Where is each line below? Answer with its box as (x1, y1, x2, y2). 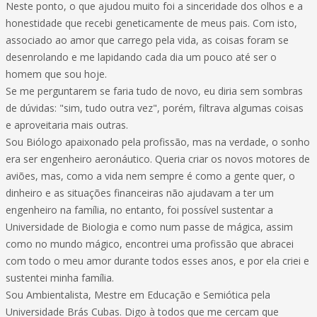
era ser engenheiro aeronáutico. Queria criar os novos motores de (6, 152, 310, 166)
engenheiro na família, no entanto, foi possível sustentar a (6, 203, 273, 217)
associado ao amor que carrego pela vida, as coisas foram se (6, 33, 289, 47)
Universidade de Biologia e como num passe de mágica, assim (6, 220, 293, 234)
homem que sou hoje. (6, 67, 107, 81)
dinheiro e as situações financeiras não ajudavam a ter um (6, 186, 274, 200)
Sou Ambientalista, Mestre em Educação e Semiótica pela (6, 288, 270, 301)
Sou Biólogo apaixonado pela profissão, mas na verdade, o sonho (6, 135, 310, 149)
